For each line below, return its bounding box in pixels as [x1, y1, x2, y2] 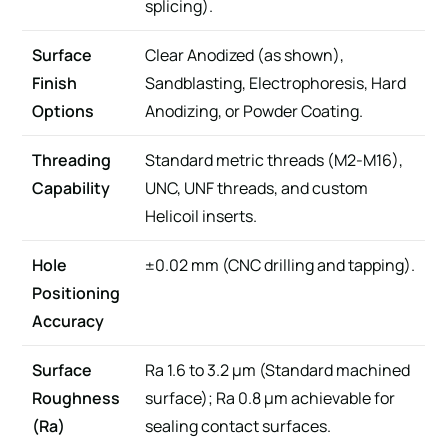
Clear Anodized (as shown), [145, 43, 345, 66]
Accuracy [32, 309, 105, 332]
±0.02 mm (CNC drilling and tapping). [145, 253, 416, 276]
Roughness [32, 386, 121, 409]
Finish [32, 71, 78, 94]
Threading [32, 148, 112, 171]
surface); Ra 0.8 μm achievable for [145, 386, 396, 409]
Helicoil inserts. [145, 204, 258, 227]
